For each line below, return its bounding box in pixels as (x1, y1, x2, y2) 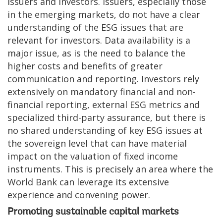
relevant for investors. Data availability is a (7, 34, 190, 46)
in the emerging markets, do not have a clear (7, 8, 200, 20)
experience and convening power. (7, 188, 150, 201)
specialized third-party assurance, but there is (7, 111, 206, 123)
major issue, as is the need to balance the (7, 47, 185, 59)
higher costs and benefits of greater (7, 59, 163, 72)
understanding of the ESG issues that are (7, 21, 183, 33)
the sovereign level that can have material (7, 137, 187, 149)
